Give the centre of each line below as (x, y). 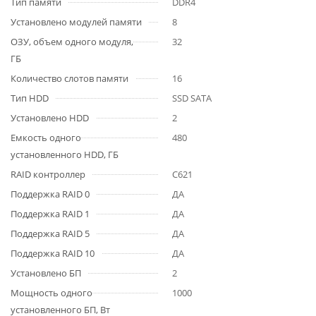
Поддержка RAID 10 (53, 253)
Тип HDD (30, 98)
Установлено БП (46, 273)
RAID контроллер (48, 174)
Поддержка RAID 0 (50, 194)
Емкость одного (46, 138)
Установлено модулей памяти (76, 22)
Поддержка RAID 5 (50, 233)
